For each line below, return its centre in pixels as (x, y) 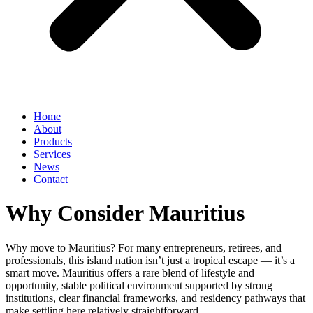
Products (53, 141)
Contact (51, 179)
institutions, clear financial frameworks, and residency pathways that (155, 298)
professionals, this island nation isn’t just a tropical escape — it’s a (150, 260)
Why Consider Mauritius (125, 213)
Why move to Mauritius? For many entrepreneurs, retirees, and (144, 247)
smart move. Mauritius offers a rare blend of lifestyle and (130, 272)
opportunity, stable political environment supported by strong (139, 285)
